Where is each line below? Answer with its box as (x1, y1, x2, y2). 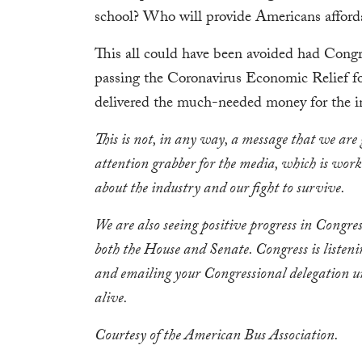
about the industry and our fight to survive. (95, 177, 345, 203)
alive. (95, 287, 128, 313)
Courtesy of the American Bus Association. (95, 324, 339, 350)
